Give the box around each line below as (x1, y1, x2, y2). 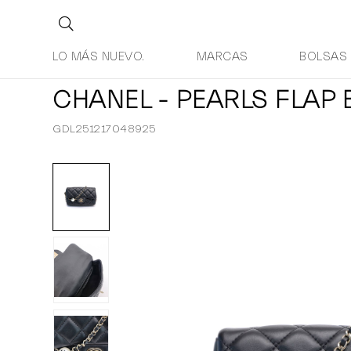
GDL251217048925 (52, 123, 156, 136)
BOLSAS (299, 50, 348, 63)
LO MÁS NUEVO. (52, 50, 145, 63)
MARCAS (196, 50, 248, 63)
